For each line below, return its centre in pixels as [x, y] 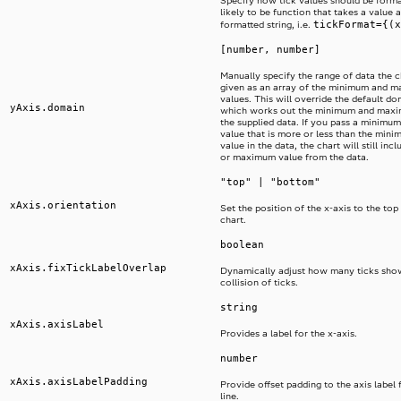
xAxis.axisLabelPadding [79, 382]
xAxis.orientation [63, 205]
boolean [242, 245]
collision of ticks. [259, 283]
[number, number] [270, 50]
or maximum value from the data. [294, 158]
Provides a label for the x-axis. [289, 334]
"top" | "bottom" [270, 182]
